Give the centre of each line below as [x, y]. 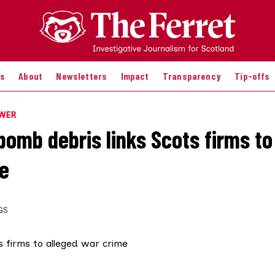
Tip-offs [252, 76]
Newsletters [82, 76]
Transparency [192, 76]
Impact [135, 76]
